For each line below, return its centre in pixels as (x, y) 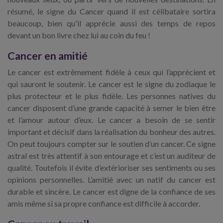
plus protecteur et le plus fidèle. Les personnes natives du (111, 96)
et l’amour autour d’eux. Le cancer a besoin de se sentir (111, 120)
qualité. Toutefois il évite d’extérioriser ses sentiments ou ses (111, 168)
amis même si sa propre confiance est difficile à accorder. (104, 204)
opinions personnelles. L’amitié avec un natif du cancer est (111, 180)
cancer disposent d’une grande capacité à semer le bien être (111, 108)
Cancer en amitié (48, 56)
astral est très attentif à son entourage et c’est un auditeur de (111, 156)
